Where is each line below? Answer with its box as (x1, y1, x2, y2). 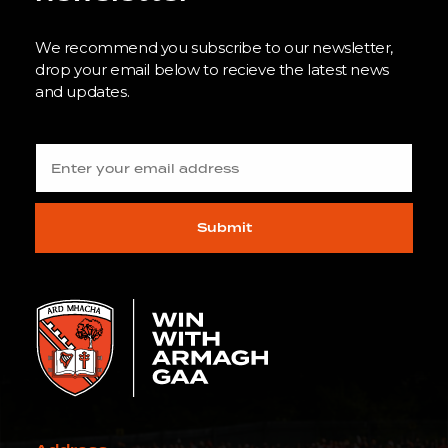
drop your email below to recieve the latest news (35, 60, 389, 80)
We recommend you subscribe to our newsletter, (35, 38, 394, 58)
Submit (196, 218, 252, 238)
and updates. (35, 82, 130, 102)
